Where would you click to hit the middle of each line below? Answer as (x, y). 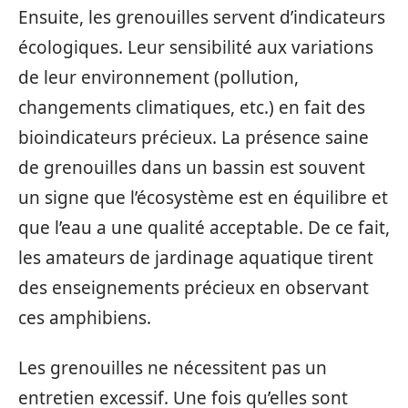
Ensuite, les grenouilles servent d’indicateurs (202, 17)
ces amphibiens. (85, 317)
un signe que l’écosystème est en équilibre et (203, 197)
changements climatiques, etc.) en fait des (192, 107)
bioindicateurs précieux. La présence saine (194, 137)
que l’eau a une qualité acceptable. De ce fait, (204, 227)
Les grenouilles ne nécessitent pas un (173, 368)
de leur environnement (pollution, (158, 77)
